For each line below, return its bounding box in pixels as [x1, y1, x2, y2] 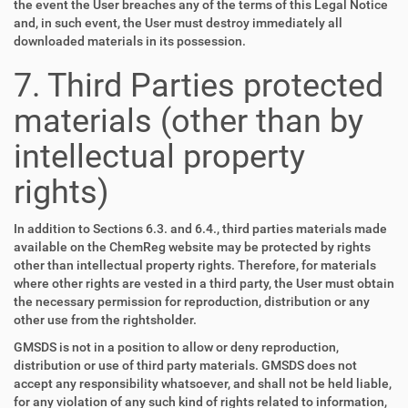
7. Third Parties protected [14, 66, 383, 105]
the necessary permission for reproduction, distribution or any [14, 294, 370, 309]
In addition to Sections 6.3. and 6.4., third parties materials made [14, 221, 387, 236]
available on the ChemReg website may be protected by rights [14, 240, 371, 254]
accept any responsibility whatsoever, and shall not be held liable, [14, 376, 392, 391]
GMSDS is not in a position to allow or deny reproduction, [14, 340, 339, 354]
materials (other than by [14, 102, 363, 140]
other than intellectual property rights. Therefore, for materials [14, 258, 376, 272]
